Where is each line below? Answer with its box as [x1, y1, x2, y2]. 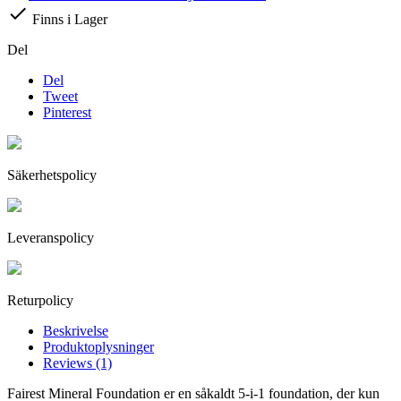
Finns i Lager [29, 12, 107, 28]
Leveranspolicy [7, 230, 94, 246]
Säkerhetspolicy [7, 167, 97, 183]
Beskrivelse [43, 323, 108, 339]
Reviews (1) [43, 355, 112, 371]
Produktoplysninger [43, 339, 154, 355]
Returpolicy [7, 293, 73, 309]
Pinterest [43, 105, 91, 121]
